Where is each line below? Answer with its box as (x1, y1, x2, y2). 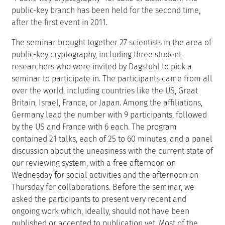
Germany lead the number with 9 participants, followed (12, 109, 207, 120)
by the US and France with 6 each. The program (12, 122, 177, 132)
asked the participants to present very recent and (12, 194, 186, 204)
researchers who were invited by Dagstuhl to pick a (12, 61, 192, 71)
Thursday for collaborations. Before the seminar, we (12, 182, 194, 192)
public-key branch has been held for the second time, (12, 5, 200, 15)
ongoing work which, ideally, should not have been (12, 206, 189, 216)
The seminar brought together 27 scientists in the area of (12, 37, 211, 47)
